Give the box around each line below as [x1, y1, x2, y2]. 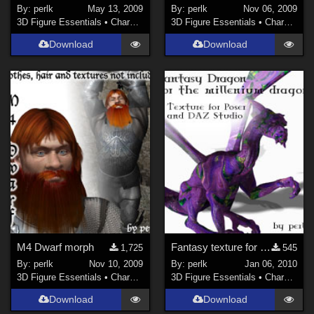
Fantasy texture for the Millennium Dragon [259, 240, 271, 253]
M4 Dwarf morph [17, 240, 95, 253]
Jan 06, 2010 [244, 259, 297, 270]
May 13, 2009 [88, 4, 144, 15]
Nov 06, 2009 [243, 4, 297, 15]
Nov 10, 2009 [89, 259, 144, 270]
